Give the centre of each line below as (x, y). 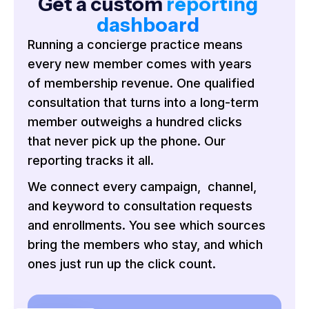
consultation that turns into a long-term (143, 103)
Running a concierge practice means (135, 45)
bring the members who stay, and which (145, 245)
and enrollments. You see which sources (147, 226)
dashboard (148, 25)
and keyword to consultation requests (140, 206)
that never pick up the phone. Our (127, 141)
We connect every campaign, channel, (142, 187)
